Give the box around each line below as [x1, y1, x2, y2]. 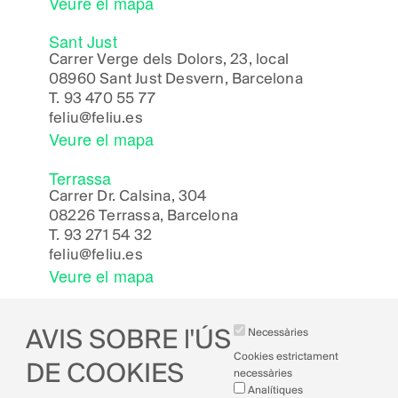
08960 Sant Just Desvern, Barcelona [49, 71, 303, 89]
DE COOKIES [25, 361, 184, 390]
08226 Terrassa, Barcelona [49, 207, 238, 225]
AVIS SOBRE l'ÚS [25, 327, 231, 356]
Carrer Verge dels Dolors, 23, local [49, 52, 289, 69]
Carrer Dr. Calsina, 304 [49, 187, 207, 205]
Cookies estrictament [234, 351, 339, 363]
